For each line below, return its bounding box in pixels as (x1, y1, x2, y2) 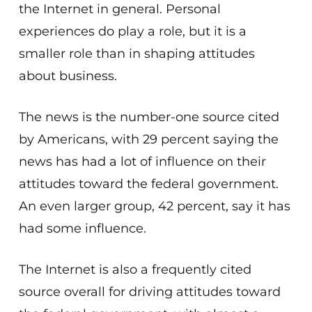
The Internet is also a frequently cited (18, 262, 251, 277)
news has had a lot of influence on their (18, 154, 266, 169)
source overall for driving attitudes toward (18, 284, 281, 299)
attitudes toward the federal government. (18, 176, 279, 192)
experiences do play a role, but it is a (18, 24, 247, 39)
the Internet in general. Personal (18, 1, 221, 17)
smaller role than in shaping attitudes (18, 46, 255, 61)
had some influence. (18, 221, 146, 236)
